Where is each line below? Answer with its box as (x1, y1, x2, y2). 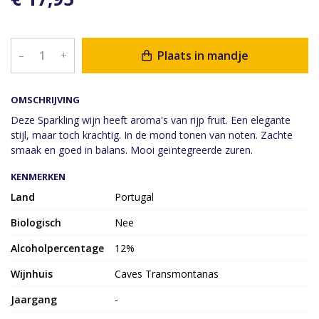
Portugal (115, 189, 155, 204)
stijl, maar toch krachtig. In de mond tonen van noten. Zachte (11, 127, 293, 142)
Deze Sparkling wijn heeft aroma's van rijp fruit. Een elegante (11, 113, 291, 127)
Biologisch (11, 215, 61, 229)
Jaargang (11, 292, 57, 306)
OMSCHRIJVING (11, 93, 80, 106)
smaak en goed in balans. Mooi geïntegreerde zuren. (11, 142, 253, 157)
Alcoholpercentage (11, 241, 104, 255)
